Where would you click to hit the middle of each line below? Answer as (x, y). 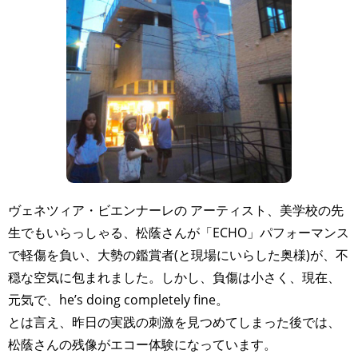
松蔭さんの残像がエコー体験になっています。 (142, 344)
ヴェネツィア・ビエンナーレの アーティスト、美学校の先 (176, 210)
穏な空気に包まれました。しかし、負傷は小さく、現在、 (174, 277)
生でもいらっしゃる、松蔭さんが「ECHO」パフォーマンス (179, 232)
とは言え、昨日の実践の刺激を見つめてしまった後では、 (174, 322)
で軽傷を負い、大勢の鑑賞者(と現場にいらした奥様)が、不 (178, 255)
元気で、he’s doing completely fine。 (118, 299)
